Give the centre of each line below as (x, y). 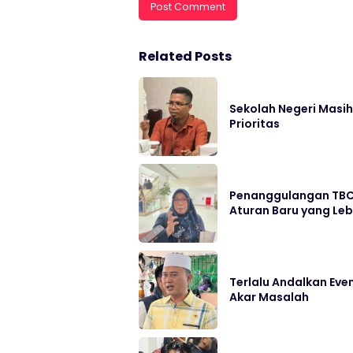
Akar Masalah (269, 297)
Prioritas (255, 123)
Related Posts (185, 56)
